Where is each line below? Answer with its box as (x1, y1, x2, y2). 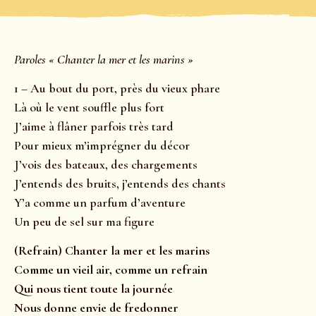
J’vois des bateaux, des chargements (14, 157, 197, 173)
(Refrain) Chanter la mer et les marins (14, 243, 209, 259)
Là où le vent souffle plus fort (14, 99, 164, 116)
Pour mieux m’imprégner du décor (14, 138, 190, 154)
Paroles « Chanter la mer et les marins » (14, 51, 193, 67)
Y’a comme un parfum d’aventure (14, 195, 186, 211)
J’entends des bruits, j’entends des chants (14, 176, 226, 192)
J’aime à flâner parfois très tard (14, 119, 174, 135)
